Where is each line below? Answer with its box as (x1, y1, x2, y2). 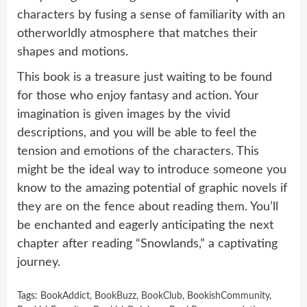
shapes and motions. (17, 45, 128, 58)
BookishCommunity (187, 291, 269, 301)
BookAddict (40, 291, 90, 301)
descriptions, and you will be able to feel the (17, 126, 257, 139)
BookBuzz (95, 291, 136, 301)
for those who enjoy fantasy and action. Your (17, 89, 259, 102)
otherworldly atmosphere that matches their (17, 27, 258, 40)
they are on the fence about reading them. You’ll (17, 200, 278, 213)
